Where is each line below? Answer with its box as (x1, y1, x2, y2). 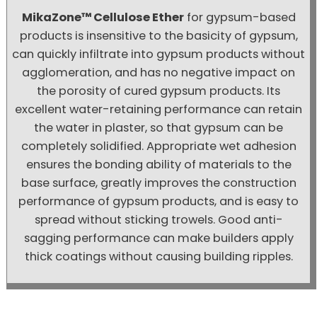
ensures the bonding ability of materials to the (25, 156, 292, 173)
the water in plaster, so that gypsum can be (34, 120, 283, 137)
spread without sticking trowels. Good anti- (34, 212, 283, 229)
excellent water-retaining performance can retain (15, 101, 302, 118)
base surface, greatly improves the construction (21, 175, 296, 192)
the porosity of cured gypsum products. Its (37, 83, 280, 100)
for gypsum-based (183, 9, 296, 26)
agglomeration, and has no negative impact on (22, 64, 295, 81)
